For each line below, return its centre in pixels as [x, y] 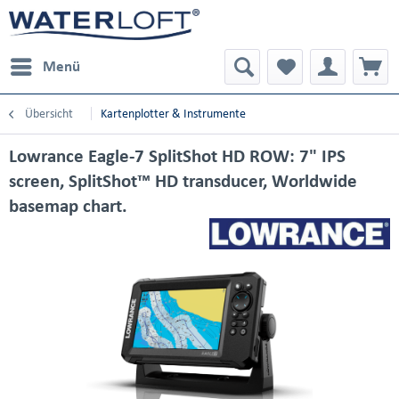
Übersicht [49, 114]
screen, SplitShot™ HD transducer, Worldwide [183, 181]
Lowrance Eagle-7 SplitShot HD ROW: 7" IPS [177, 156]
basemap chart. [68, 206]
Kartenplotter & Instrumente [173, 114]
